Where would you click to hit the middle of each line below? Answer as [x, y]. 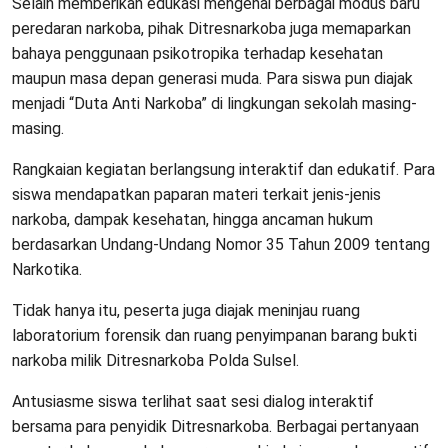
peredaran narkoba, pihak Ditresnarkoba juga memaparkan [211, 28]
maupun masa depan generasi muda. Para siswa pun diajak [212, 78]
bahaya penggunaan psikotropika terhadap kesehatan [197, 53]
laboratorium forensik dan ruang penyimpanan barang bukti [214, 335]
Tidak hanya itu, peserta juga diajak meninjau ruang [186, 310]
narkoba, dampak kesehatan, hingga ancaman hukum [192, 219]
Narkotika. [47, 269]
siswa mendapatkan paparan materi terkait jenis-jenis [196, 194]
